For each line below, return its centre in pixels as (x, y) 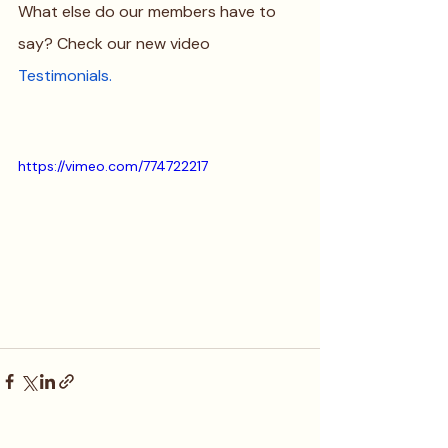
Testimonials (63, 75)
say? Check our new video (116, 43)
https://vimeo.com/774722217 (113, 165)
